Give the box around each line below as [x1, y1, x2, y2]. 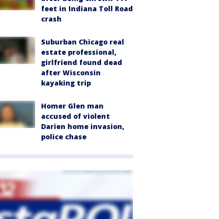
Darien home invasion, [41, 122, 124, 131]
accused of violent [41, 111, 110, 121]
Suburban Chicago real [41, 37, 124, 46]
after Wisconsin [41, 68, 101, 77]
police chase [41, 132, 87, 141]
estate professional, [41, 47, 116, 57]
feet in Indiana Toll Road [41, 4, 133, 13]
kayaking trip [41, 78, 91, 88]
